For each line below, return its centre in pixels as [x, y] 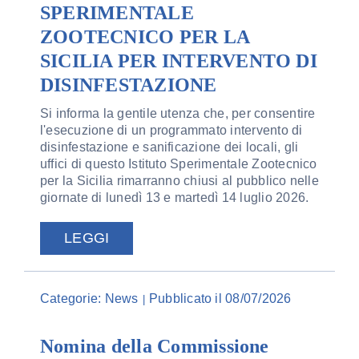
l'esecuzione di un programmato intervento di [171, 130]
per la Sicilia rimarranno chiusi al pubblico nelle [179, 181]
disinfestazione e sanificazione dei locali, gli [169, 147]
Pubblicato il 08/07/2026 [220, 298]
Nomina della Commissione [154, 346]
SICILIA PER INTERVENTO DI [178, 61]
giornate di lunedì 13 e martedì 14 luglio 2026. [174, 198]
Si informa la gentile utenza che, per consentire [177, 113]
